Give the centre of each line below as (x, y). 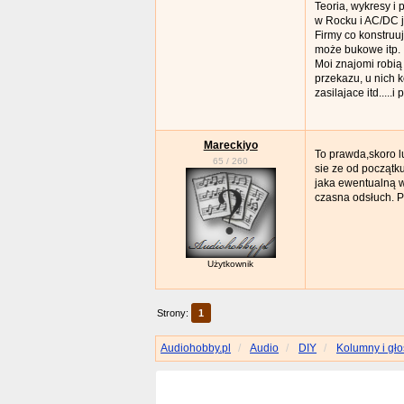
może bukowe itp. (358, 50)
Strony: (174, 313)
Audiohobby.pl (196, 348)
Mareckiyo (230, 146)
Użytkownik (231, 264)
